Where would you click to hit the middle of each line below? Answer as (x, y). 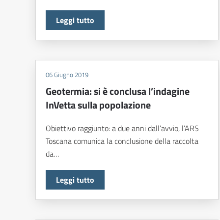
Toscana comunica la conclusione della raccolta (122, 141)
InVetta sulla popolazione (98, 105)
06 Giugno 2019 (67, 75)
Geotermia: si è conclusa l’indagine (118, 91)
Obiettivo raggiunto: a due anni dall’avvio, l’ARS (122, 128)
